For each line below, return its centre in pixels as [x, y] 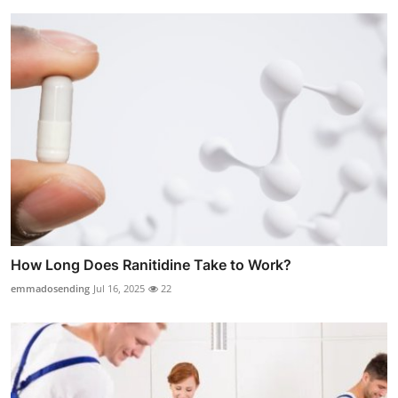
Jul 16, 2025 [119, 289]
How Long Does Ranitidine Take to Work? [151, 265]
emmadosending [50, 289]
